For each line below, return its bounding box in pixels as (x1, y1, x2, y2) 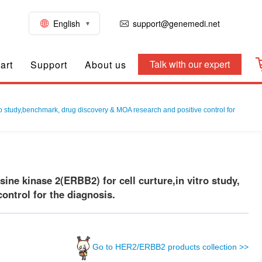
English (53, 18, 80, 29)
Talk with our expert (150, 57, 230, 71)
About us (85, 57, 126, 71)
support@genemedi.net (133, 18, 220, 29)
